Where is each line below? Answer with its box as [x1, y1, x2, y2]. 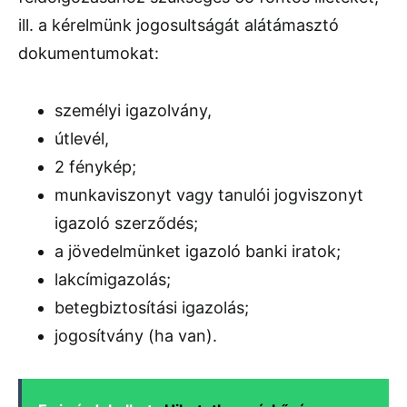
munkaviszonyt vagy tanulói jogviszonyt [55, 184, 363, 204]
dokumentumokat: [18, 43, 159, 63]
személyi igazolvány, [55, 100, 212, 120]
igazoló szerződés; [55, 213, 198, 233]
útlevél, [55, 128, 109, 148]
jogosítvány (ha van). [55, 325, 217, 345]
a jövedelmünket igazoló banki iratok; [55, 241, 341, 261]
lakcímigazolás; [55, 269, 171, 289]
